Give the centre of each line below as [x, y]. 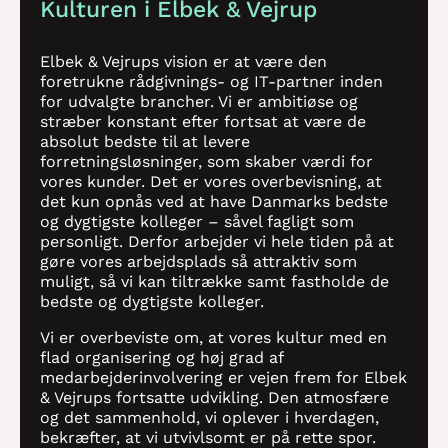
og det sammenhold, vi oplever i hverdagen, [209, 417]
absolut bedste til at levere [145, 141]
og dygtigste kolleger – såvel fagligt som [197, 221]
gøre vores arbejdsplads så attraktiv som [198, 261]
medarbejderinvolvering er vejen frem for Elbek [223, 377]
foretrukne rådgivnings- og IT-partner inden [211, 81]
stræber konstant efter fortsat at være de [203, 121]
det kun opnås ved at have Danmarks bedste [214, 201]
